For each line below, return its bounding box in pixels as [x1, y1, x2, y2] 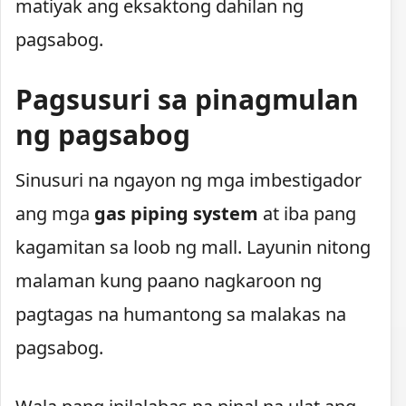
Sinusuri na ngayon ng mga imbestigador [15, 167, 362, 192]
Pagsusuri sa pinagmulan [15, 80, 359, 118]
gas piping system [94, 200, 258, 226]
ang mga [15, 200, 94, 226]
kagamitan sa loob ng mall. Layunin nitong [15, 234, 371, 259]
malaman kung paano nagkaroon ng [15, 267, 322, 293]
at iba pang [258, 200, 356, 226]
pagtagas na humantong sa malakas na [15, 301, 346, 326]
